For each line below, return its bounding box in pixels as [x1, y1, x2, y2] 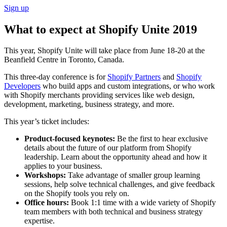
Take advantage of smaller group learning [68, 171, 200, 180]
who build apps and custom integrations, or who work [41, 82, 215, 91]
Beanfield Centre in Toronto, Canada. [4, 55, 124, 64]
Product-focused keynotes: [24, 134, 117, 143]
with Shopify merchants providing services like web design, [4, 91, 195, 100]
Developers [4, 82, 41, 91]
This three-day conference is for [4, 72, 107, 82]
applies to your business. [24, 162, 102, 171]
